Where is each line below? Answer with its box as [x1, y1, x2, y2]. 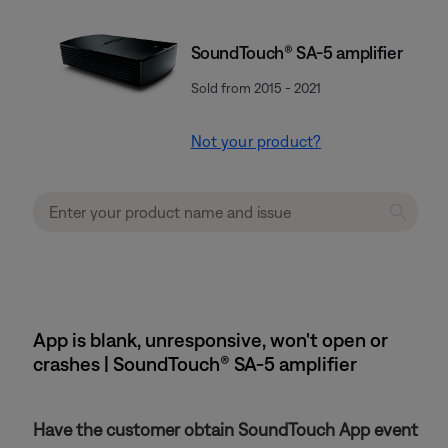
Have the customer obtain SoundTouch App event [33, 419, 418, 440]
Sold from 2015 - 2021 [190, 80, 321, 96]
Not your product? [190, 132, 322, 150]
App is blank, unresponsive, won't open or [33, 328, 388, 351]
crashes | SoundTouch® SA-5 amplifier [33, 352, 357, 375]
